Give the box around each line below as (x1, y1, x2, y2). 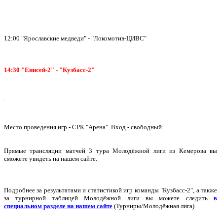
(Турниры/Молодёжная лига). (112, 202, 196, 210)
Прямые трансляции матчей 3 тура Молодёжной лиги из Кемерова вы (4, 147, 217, 154)
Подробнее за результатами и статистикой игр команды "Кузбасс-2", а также (4, 186, 217, 194)
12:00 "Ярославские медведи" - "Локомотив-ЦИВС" (4, 35, 147, 42)
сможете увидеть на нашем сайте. (4, 155, 97, 162)
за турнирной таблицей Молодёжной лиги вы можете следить (4, 194, 214, 202)
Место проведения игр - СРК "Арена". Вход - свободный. (4, 123, 163, 131)
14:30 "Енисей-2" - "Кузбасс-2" (4, 66, 95, 74)
